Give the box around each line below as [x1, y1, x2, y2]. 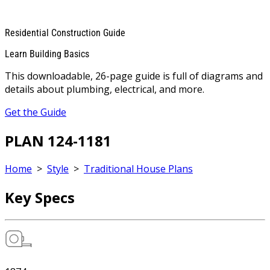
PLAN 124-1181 [5, 130, 111, 151]
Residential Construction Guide [5, 27, 125, 39]
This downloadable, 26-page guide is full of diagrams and [5, 69, 263, 83]
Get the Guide [5, 105, 66, 119]
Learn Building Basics [5, 48, 89, 60]
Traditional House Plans [84, 162, 193, 176]
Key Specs [5, 187, 75, 208]
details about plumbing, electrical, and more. [5, 82, 204, 96]
